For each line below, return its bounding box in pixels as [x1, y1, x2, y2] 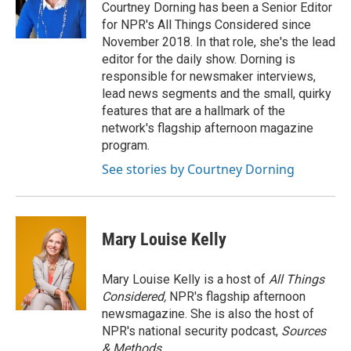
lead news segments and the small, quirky [102, 85, 331, 101]
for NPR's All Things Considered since [102, 16, 311, 32]
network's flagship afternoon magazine [102, 120, 313, 136]
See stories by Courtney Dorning [102, 160, 295, 178]
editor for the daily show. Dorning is [102, 51, 295, 67]
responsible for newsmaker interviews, [102, 68, 316, 84]
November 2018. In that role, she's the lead [102, 34, 335, 49]
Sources [281, 323, 326, 338]
